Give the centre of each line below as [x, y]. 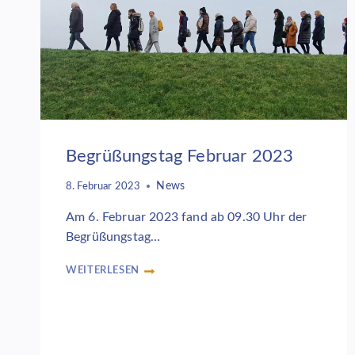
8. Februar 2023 [103, 186]
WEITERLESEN [103, 270]
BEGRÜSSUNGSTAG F [115, 277]
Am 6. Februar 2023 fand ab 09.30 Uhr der [187, 217]
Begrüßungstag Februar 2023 [180, 157]
